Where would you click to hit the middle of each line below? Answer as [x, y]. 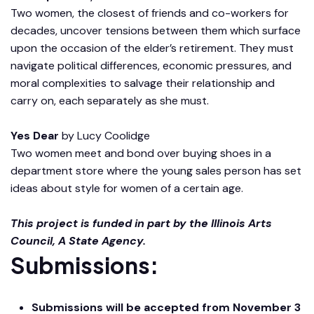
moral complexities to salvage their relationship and [143, 83]
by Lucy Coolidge [104, 136]
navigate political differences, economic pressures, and [151, 66]
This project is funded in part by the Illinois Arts [141, 224]
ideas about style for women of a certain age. [127, 189]
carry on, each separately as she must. [110, 101]
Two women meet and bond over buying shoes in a [141, 153]
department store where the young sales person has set [156, 171]
